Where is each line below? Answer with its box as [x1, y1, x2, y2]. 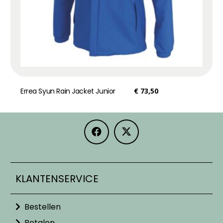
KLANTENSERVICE [15, 171, 99, 186]
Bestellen [24, 201, 61, 213]
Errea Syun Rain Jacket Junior [20, 86, 115, 96]
